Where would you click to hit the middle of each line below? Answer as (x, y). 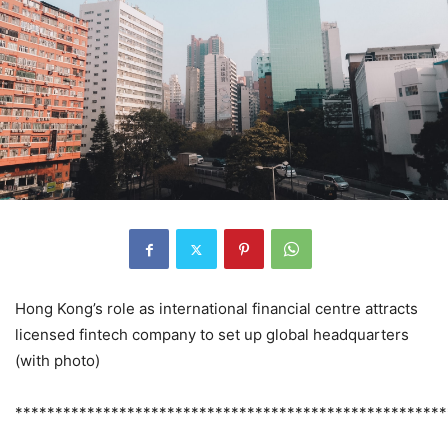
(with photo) (57, 361)
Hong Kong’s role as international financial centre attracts (216, 309)
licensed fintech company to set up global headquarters (212, 335)
